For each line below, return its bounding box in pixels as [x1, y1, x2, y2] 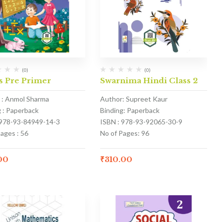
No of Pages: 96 [100, 128, 149, 137]
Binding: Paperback [100, 106, 160, 114]
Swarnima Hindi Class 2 [100, 75, 198, 85]
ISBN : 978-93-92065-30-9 [100, 117, 182, 126]
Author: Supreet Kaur [100, 94, 167, 103]
